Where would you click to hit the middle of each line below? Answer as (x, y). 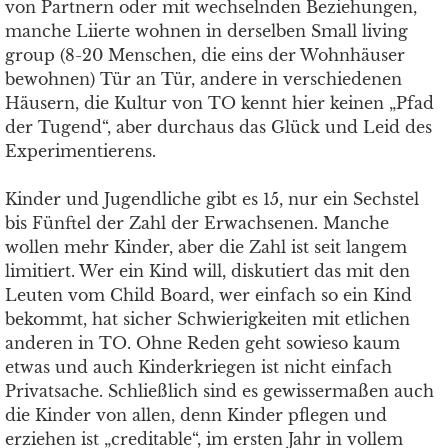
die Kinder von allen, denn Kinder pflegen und (196, 415)
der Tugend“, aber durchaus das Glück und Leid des (218, 127)
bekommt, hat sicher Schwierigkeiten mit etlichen (207, 319)
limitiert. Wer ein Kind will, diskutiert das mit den (207, 271)
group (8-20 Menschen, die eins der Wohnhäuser (205, 55)
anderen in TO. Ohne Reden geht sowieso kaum (202, 343)
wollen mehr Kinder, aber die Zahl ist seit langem (206, 247)
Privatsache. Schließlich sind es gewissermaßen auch (219, 391)
